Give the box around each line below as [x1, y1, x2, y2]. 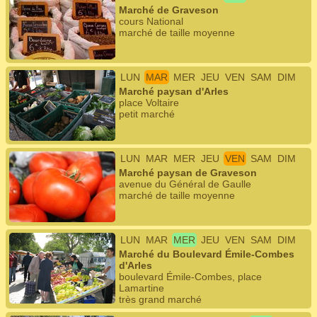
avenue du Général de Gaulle [119, 178, 251, 190]
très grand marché [119, 294, 202, 305]
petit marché [119, 108, 175, 120]
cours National [119, 16, 183, 27]
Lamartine [119, 282, 164, 294]
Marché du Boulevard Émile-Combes [119, 248, 294, 260]
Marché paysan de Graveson [119, 167, 257, 178]
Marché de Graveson [119, 4, 219, 16]
